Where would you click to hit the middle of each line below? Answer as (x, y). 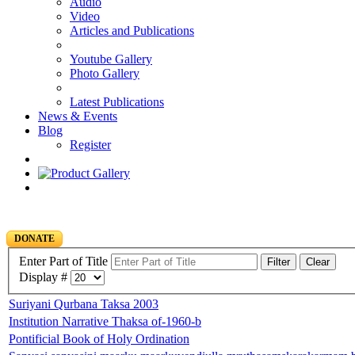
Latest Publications (117, 102)
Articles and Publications (132, 31)
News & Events (78, 116)
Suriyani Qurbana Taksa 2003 (84, 303)
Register (90, 145)
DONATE (34, 239)
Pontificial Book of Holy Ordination (99, 338)
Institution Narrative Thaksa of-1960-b (105, 321)
